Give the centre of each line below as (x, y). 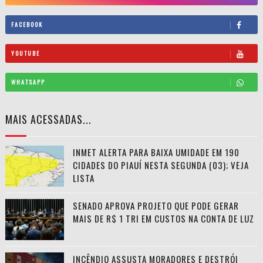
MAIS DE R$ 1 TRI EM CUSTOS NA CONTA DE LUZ (163, 218)
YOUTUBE (25, 53)
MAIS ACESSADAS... (48, 119)
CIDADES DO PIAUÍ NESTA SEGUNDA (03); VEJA (161, 165)
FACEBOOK (27, 25)
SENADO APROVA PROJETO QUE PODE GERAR (156, 205)
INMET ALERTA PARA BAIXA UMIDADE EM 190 (156, 152)
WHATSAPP (28, 82)
